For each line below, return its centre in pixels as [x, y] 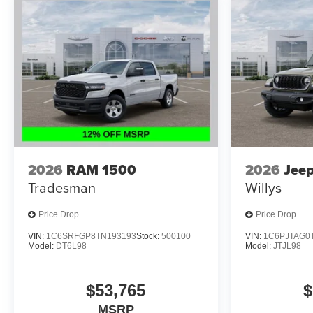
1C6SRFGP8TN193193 [91, 236]
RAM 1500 [101, 170]
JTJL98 [287, 246]
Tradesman [62, 188]
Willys [263, 188]
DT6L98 [71, 246]
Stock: [149, 236]
